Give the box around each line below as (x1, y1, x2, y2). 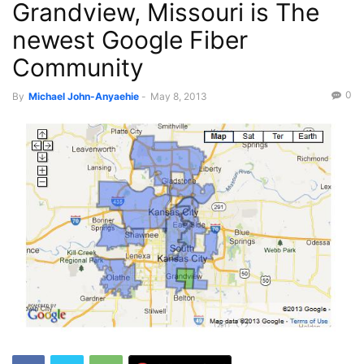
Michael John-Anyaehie (28, 90, 139, 102)
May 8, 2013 (150, 90, 207, 102)
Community (12, 53, 144, 82)
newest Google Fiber (12, 25, 248, 54)
